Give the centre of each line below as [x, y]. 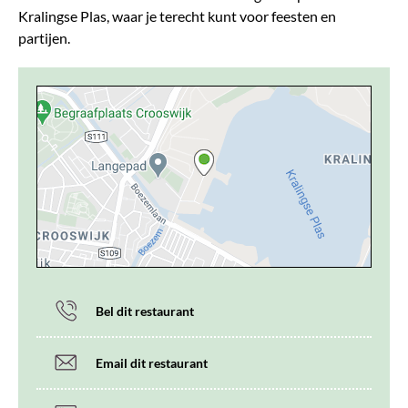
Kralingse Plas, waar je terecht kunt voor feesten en [177, 15]
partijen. [44, 37]
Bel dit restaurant [145, 311]
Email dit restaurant [152, 362]
